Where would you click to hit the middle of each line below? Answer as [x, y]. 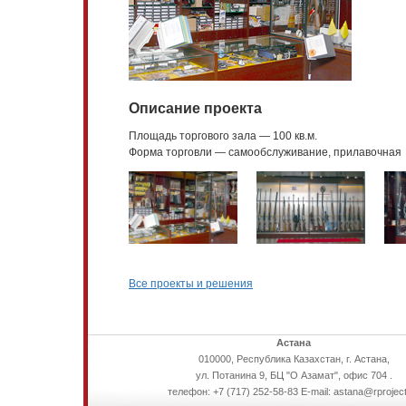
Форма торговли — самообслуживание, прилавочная [265, 152]
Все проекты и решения [191, 284]
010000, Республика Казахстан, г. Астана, [294, 359]
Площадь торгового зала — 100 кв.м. [223, 136]
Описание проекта [195, 108]
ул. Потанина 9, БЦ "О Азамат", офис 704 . [294, 375]
